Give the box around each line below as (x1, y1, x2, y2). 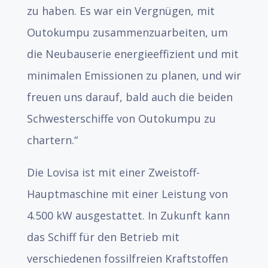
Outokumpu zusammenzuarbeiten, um (26, 25, 228, 39)
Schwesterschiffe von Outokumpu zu (26, 111, 216, 126)
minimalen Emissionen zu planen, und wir (26, 68, 241, 83)
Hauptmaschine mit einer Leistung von (26, 187, 228, 201)
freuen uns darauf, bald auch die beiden (26, 90, 233, 104)
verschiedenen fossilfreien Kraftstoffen (26, 251, 228, 266)
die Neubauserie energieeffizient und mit (26, 47, 239, 61)
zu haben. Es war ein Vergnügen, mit (26, 4, 215, 18)
